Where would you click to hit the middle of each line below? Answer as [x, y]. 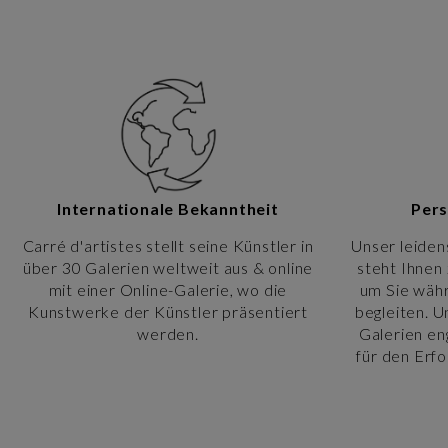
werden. [168, 333]
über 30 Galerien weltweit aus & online [168, 267]
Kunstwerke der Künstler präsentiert [167, 311]
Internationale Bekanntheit [168, 208]
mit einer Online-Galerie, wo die [168, 289]
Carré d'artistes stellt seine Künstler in [168, 245]
